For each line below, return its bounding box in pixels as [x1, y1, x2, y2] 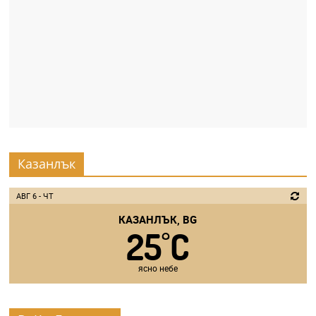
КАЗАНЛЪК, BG [119, 212, 197, 227]
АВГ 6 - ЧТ [16, 190, 54, 202]
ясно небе [138, 262, 178, 274]
